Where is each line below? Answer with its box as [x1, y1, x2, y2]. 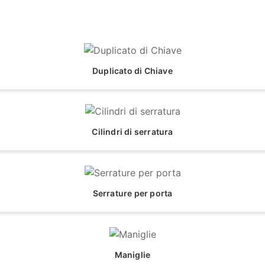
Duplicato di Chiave [92, 65, 173, 76]
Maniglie [114, 249, 151, 260]
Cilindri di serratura [92, 127, 173, 137]
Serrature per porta [92, 188, 173, 198]
